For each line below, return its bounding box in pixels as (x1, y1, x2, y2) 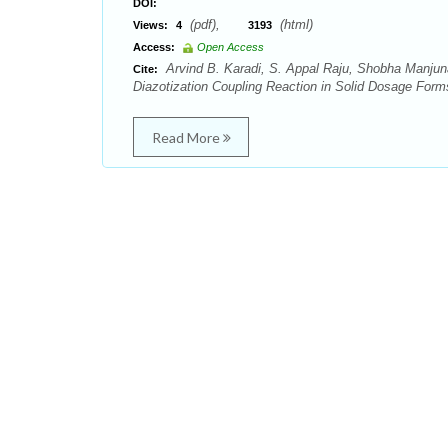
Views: (133, 19, 168, 31)
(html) (276, 17, 313, 32)
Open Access (197, 41, 264, 53)
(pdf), (186, 17, 248, 32)
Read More (151, 129, 223, 146)
